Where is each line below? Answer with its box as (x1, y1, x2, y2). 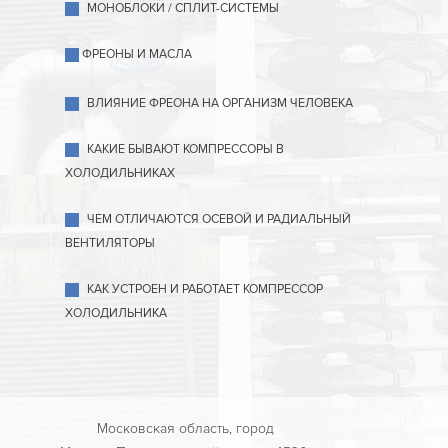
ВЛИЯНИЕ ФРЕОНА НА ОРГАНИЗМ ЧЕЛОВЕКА (87, 95, 353, 111)
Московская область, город (96, 419, 274, 437)
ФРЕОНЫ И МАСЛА (82, 46, 192, 62)
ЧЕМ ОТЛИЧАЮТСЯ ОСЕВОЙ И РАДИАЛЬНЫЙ (87, 211, 351, 227)
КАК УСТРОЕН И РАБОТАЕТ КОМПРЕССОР (87, 281, 323, 297)
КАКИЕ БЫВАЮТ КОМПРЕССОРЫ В (87, 141, 284, 157)
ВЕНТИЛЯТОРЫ (65, 235, 155, 251)
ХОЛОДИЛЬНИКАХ (65, 165, 175, 181)
